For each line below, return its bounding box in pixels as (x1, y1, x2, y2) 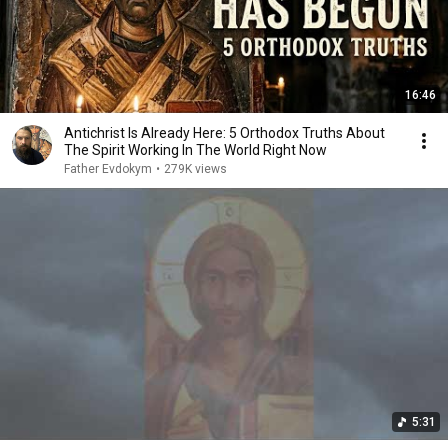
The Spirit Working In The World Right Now (64, 142, 327, 158)
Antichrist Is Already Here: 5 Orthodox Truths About (64, 125, 385, 141)
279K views (164, 162, 227, 176)
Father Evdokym (64, 162, 152, 176)
